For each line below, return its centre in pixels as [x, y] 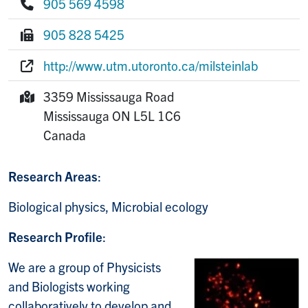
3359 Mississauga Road [108, 96]
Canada [64, 134]
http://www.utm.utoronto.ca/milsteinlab [150, 65]
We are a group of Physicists [85, 266]
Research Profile [55, 236]
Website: [42, 84]
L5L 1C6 [157, 115]
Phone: [38, 22]
